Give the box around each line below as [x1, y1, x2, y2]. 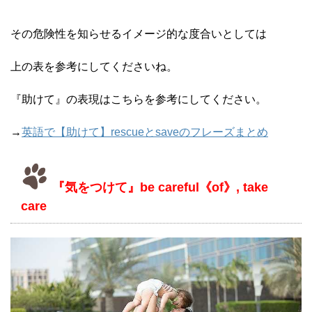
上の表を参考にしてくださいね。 [10, 61, 178, 73]
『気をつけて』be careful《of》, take [49, 180, 268, 195]
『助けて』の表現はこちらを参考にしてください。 [10, 93, 267, 106]
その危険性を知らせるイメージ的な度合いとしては [10, 28, 267, 40]
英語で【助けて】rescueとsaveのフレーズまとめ [22, 126, 268, 139]
